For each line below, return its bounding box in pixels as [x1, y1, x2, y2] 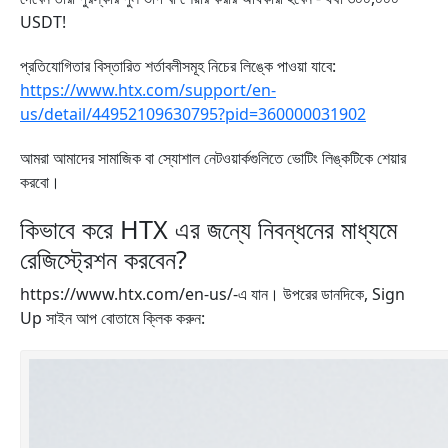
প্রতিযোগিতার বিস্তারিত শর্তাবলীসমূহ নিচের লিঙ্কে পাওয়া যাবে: [20, 55, 336, 77]
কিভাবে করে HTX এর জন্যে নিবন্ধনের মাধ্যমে [20, 212, 397, 246]
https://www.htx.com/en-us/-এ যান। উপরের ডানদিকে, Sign [20, 283, 405, 305]
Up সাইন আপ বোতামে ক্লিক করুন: [20, 307, 205, 329]
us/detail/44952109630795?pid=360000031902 [20, 103, 366, 125]
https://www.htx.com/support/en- [20, 79, 276, 101]
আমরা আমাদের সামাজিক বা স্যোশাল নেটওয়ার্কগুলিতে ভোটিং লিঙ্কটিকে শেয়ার [20, 147, 406, 169]
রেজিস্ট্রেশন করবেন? [20, 242, 187, 276]
